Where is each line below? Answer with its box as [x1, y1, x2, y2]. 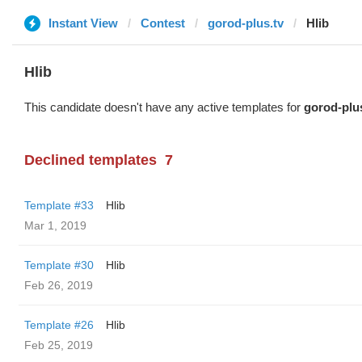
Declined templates [24, 152, 157, 168]
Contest [141, 16, 185, 30]
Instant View [48, 16, 118, 30]
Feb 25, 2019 [24, 339, 93, 351]
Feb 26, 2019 [24, 279, 93, 292]
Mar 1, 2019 [24, 219, 86, 232]
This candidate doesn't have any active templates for [24, 100, 304, 114]
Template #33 [24, 199, 94, 212]
